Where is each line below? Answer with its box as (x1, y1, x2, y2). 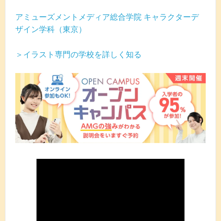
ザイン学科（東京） (15, 25, 86, 34)
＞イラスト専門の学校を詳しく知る (15, 50, 142, 59)
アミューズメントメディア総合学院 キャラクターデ (15, 13, 199, 22)
